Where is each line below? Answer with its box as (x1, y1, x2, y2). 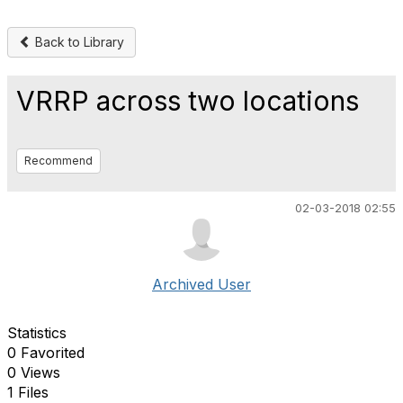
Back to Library (31, 34, 124, 49)
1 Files (7, 383, 49, 401)
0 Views (7, 363, 60, 381)
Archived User (152, 275, 251, 293)
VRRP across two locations (16, 85, 359, 117)
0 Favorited (7, 344, 85, 362)
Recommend (24, 154, 93, 167)
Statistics (7, 324, 67, 342)
